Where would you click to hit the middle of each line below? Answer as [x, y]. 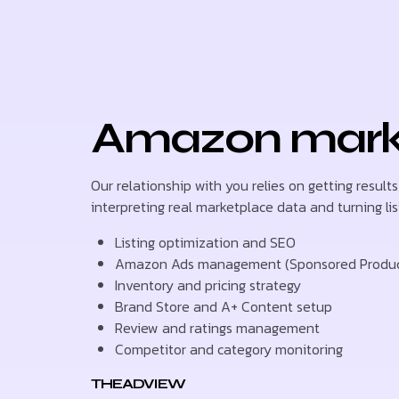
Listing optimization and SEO [206, 243]
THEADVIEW [138, 384]
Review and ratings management [218, 328]
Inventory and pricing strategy [208, 285]
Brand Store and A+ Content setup [224, 307]
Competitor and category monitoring [229, 350]
